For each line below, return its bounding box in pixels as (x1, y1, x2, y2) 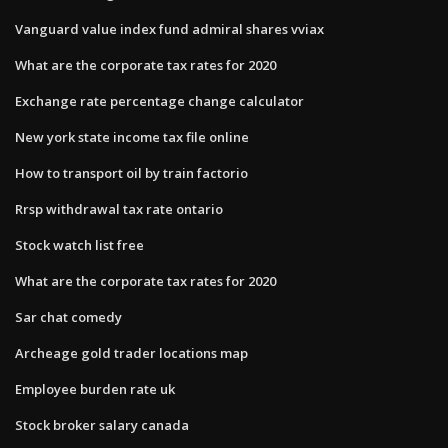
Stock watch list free (15, 235, 144, 254)
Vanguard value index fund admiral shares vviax (15, 19, 324, 38)
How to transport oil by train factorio (15, 163, 248, 182)
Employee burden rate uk (15, 379, 175, 398)
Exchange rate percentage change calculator (15, 91, 304, 110)
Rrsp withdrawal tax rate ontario (15, 199, 223, 218)
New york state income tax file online (15, 127, 249, 146)
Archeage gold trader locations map (15, 343, 248, 362)
